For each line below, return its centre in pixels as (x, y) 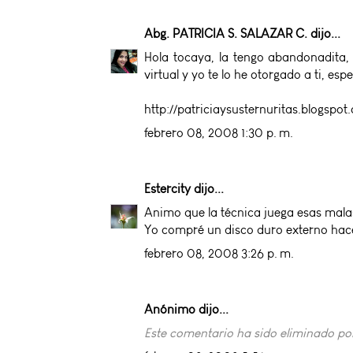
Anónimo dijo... (186, 309)
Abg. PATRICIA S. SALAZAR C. (226, 33)
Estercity (167, 188)
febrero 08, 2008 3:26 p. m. (219, 253)
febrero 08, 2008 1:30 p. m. (219, 132)
